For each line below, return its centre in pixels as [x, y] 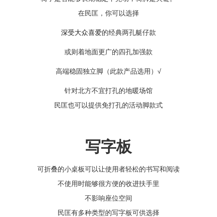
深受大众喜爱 [81, 32]
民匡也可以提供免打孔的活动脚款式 [108, 105]
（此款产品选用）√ [132, 71]
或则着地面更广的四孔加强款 [108, 52]
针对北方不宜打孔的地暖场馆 [108, 90]
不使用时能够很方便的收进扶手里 [108, 183]
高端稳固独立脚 [79, 71]
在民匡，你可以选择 [108, 13]
